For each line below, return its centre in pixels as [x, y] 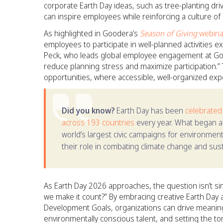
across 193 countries [99, 122]
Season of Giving [168, 33]
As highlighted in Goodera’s [92, 33]
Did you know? [88, 111]
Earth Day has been [150, 111]
